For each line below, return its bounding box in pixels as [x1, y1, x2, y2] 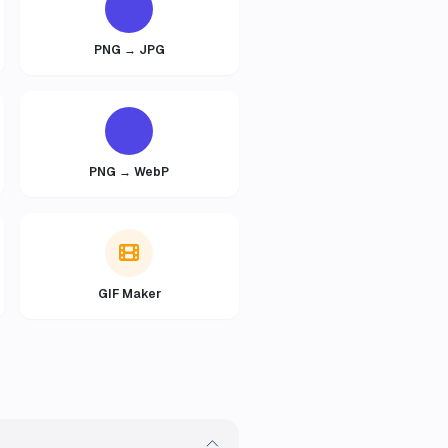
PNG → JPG [93, 42, 165, 58]
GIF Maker [97, 286, 161, 302]
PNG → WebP [89, 164, 170, 180]
